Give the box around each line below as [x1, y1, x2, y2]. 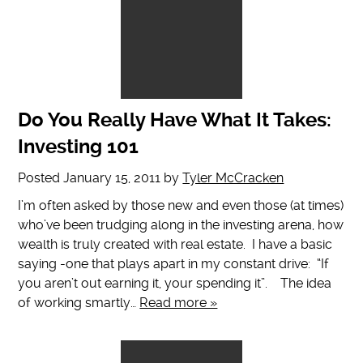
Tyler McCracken [182, 170, 284, 186]
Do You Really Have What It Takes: [18, 109, 332, 132]
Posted [18, 170, 64, 186]
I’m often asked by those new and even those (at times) [18, 198, 344, 214]
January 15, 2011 [63, 170, 161, 186]
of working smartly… [18, 295, 140, 311]
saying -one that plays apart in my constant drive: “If [18, 256, 330, 272]
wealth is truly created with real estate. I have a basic [18, 237, 333, 253]
